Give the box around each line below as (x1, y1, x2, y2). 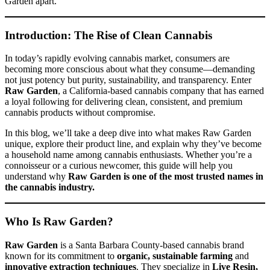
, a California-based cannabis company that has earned (58, 86, 264, 96)
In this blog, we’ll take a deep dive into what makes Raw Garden (5, 128, 251, 139)
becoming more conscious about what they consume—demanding (5, 64, 255, 75)
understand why (5, 171, 68, 182)
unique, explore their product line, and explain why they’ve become (5, 139, 262, 149)
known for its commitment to (5, 250, 117, 261)
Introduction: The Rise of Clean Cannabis (5, 28, 212, 42)
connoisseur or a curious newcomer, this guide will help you (5, 160, 233, 171)
